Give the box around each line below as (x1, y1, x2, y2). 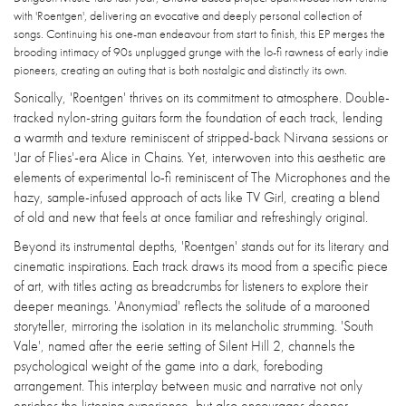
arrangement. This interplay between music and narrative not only (14, 376, 362, 396)
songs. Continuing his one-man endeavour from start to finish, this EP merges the (14, 25, 385, 43)
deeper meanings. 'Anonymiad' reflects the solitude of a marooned (14, 296, 370, 316)
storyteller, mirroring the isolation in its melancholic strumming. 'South (14, 316, 373, 336)
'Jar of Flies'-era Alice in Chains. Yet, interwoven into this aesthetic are (14, 148, 386, 168)
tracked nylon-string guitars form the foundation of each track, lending (14, 108, 382, 128)
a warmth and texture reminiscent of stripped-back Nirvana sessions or (14, 128, 388, 148)
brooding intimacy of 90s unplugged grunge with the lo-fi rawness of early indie (14, 43, 389, 61)
